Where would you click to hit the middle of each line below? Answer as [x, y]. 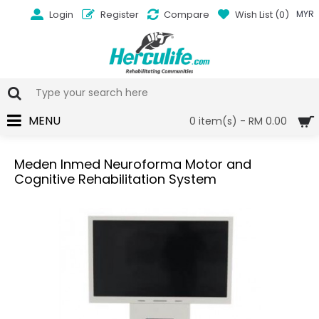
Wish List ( [257, 14]
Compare [186, 14]
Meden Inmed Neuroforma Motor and [133, 164]
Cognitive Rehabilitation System [115, 179]
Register [119, 14]
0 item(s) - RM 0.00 [238, 121]
